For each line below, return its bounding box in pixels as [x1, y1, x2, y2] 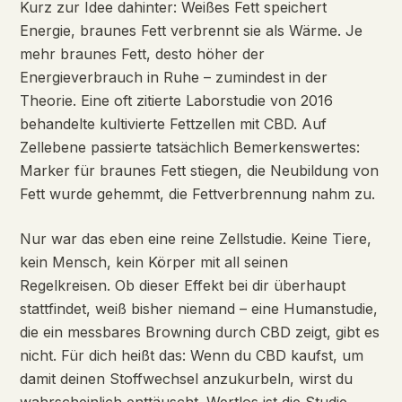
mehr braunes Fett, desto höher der [20, 45, 265, 63]
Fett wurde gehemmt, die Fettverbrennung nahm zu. [20, 185, 375, 203]
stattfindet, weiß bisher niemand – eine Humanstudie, [20, 300, 378, 318]
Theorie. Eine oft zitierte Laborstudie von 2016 [20, 92, 333, 109]
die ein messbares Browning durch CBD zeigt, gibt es [20, 323, 380, 341]
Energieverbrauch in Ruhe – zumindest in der [20, 68, 328, 86]
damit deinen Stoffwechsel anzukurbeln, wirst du [20, 370, 353, 388]
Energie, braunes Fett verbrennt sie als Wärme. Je [20, 22, 363, 39]
